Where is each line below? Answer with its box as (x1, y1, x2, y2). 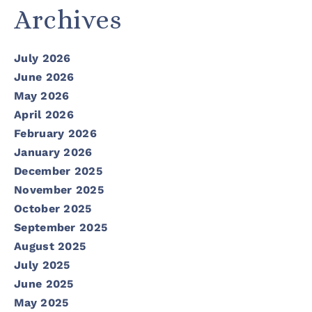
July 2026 (14, 51, 71, 65)
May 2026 (14, 88, 70, 102)
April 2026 (14, 107, 74, 121)
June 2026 (14, 70, 75, 84)
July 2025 (14, 258, 70, 272)
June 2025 (14, 276, 74, 290)
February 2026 (14, 126, 97, 140)
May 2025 (14, 295, 69, 309)
